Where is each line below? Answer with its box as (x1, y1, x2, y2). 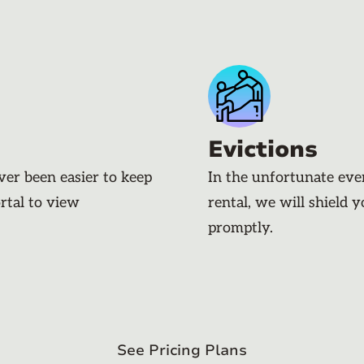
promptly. (208, 219, 273, 236)
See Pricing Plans (117, 340, 247, 360)
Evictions (208, 133, 318, 165)
